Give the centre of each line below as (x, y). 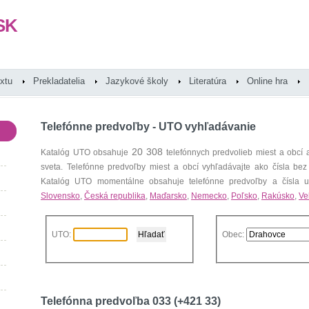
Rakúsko (278, 196)
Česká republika (115, 196)
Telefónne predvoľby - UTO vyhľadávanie (148, 127)
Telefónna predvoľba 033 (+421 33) (131, 301)
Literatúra (208, 81)
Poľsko (244, 196)
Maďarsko (168, 196)
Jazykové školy (137, 81)
